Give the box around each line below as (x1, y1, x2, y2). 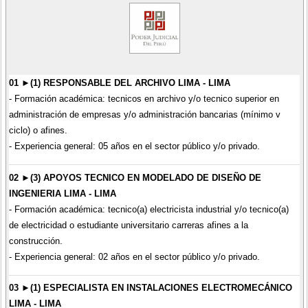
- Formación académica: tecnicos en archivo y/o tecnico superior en (8, 93, 279, 104)
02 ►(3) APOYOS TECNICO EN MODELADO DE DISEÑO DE (8, 172, 261, 183)
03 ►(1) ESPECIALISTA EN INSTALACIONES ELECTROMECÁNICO (8, 283, 292, 294)
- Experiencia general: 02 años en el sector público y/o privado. (8, 251, 260, 262)
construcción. (8, 235, 63, 246)
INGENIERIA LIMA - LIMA (8, 188, 116, 199)
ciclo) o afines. (8, 125, 67, 136)
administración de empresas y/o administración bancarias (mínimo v (8, 109, 280, 120)
